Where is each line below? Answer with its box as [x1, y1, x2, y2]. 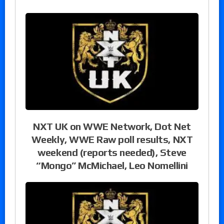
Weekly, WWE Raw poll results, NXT [31, 133, 193, 145]
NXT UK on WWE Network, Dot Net [33, 120, 191, 132]
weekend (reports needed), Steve [37, 146, 186, 158]
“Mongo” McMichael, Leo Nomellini [36, 159, 188, 171]
